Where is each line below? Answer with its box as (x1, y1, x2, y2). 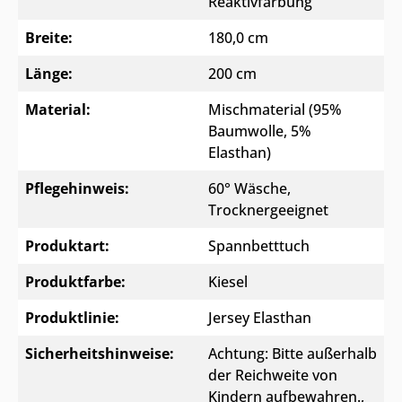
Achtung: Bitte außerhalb (208, 343, 377, 363)
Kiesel (208, 271, 248, 292)
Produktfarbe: (25, 271, 126, 292)
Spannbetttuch (208, 235, 310, 256)
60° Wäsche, (208, 178, 291, 198)
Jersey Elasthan (208, 307, 311, 328)
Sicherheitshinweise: (25, 343, 174, 363)
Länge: (25, 63, 73, 83)
